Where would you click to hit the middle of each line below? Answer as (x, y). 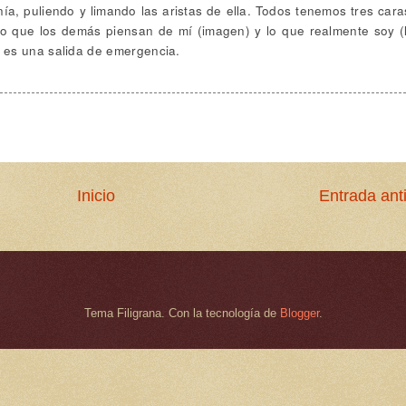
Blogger (299, 313)
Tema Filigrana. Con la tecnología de (182, 313)
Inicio (96, 195)
